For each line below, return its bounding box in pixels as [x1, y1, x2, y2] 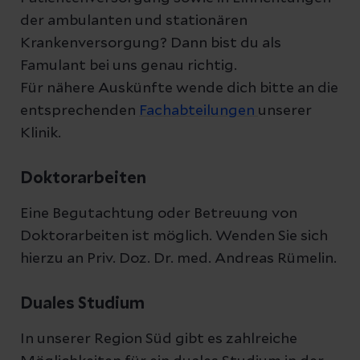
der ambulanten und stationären [20, 14, 247, 28]
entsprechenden [20, 104, 139, 118]
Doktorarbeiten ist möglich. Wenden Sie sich [20, 229, 328, 243]
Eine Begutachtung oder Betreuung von [20, 207, 297, 221]
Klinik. [20, 126, 61, 141]
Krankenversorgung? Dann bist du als [20, 36, 281, 51]
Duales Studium [20, 296, 145, 312]
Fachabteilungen [139, 104, 258, 118]
